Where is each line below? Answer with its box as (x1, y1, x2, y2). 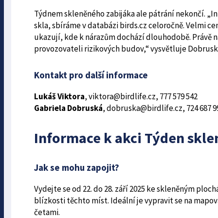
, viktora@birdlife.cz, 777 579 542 (84, 91, 198, 102)
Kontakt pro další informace (34, 69, 148, 81)
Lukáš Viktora (34, 91, 85, 102)
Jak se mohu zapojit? (34, 162, 119, 174)
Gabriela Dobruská (34, 103, 103, 114)
